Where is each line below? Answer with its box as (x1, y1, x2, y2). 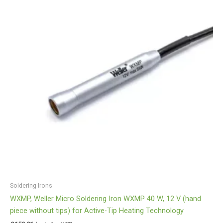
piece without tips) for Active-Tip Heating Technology (10, 206, 184, 215)
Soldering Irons (10, 181, 52, 189)
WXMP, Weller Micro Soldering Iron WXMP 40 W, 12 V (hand (10, 194, 201, 203)
